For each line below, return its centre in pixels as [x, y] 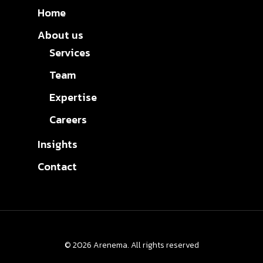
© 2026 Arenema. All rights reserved [131, 245]
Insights [58, 144]
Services [70, 53]
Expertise [73, 97]
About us [60, 35]
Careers [68, 119]
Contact [57, 166]
